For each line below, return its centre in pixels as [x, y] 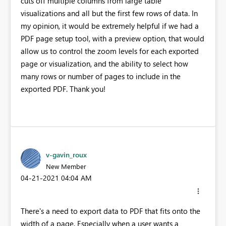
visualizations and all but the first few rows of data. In [109, 13]
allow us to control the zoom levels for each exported [110, 51]
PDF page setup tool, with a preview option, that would [112, 38]
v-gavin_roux [66, 155]
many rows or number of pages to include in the [101, 76]
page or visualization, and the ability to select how [104, 64]
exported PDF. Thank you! [63, 89]
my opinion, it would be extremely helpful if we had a [110, 26]
